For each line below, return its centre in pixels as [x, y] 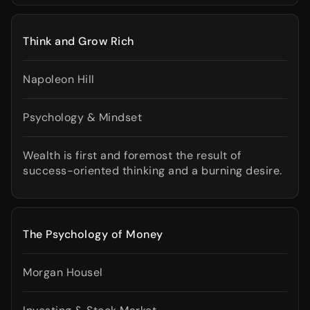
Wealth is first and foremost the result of [132, 155]
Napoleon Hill [59, 79]
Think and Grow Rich [79, 41]
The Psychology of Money [93, 234]
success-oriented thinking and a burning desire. [153, 171]
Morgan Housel [63, 272]
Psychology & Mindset [82, 117]
